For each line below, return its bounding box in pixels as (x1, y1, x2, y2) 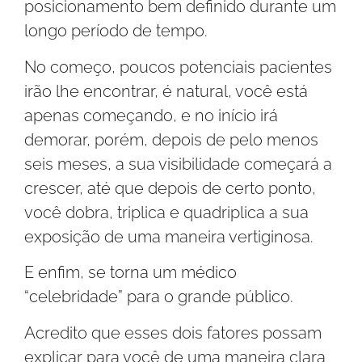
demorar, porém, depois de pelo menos (24, 129, 318, 149)
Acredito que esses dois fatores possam (24, 322, 322, 343)
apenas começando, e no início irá (24, 105, 278, 125)
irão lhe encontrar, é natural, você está (24, 81, 308, 101)
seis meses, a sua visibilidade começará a (24, 154, 332, 174)
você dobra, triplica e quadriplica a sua (24, 202, 309, 222)
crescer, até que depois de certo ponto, (24, 178, 316, 198)
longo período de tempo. (24, 21, 208, 41)
